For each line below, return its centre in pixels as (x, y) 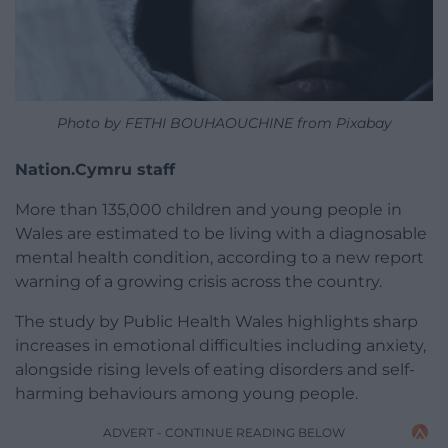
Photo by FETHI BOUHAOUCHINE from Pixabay (224, 122)
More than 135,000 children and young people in (208, 209)
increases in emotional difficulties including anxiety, (220, 345)
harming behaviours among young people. (186, 393)
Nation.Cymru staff (95, 169)
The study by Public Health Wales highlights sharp (216, 321)
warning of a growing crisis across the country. (198, 281)
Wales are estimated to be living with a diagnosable (221, 233)
